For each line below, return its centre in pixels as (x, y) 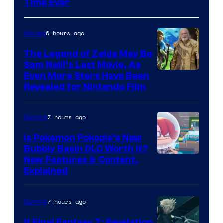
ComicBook (182, 190)
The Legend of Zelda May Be (88, 54)
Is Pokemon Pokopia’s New (83, 138)
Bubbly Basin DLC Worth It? (86, 149)
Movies (35, 33)
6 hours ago (65, 33)
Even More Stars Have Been (87, 75)
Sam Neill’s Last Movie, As (82, 64)
